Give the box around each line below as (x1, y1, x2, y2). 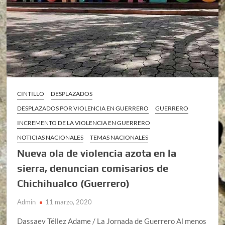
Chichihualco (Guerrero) (17, 177, 130, 189)
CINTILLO (17, 89, 45, 97)
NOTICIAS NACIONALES (17, 133, 84, 141)
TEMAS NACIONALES (90, 133, 149, 141)
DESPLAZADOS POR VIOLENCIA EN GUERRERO (17, 104, 149, 112)
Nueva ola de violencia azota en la (17, 147, 177, 159)
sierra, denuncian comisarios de (17, 162, 169, 174)
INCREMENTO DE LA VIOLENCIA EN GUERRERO (17, 119, 151, 127)
